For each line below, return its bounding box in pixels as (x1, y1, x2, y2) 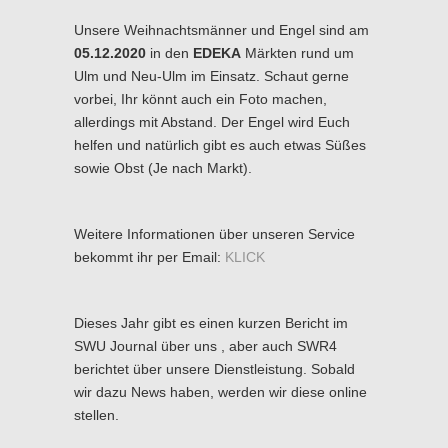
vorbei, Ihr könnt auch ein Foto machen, (74, 90, 327, 107)
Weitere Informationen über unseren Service (74, 225, 355, 242)
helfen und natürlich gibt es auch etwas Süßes (74, 136, 366, 153)
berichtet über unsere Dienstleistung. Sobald (74, 360, 355, 377)
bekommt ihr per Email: (74, 248, 225, 265)
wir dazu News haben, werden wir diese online (74, 383, 367, 400)
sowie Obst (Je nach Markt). (74, 159, 252, 176)
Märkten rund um (241, 44, 354, 61)
